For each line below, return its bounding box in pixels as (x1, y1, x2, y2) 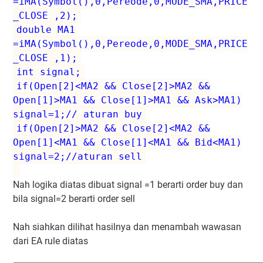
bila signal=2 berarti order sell (13, 193, 135, 205)
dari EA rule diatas (13, 235, 88, 247)
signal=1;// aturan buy (13, 109, 142, 120)
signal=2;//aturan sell (13, 151, 142, 163)
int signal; (16, 66, 81, 78)
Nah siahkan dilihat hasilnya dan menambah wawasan (13, 221, 241, 233)
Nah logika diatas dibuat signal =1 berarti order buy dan (13, 179, 243, 191)
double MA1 (16, 24, 75, 36)
